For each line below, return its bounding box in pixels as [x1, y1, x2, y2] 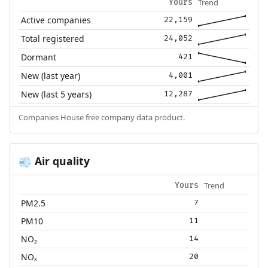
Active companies [21, 14, 92, 26]
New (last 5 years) [21, 88, 92, 100]
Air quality [31, 153, 90, 168]
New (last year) [21, 69, 81, 81]
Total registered [21, 32, 85, 44]
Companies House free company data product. [18, 111, 185, 123]
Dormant [21, 51, 57, 63]
